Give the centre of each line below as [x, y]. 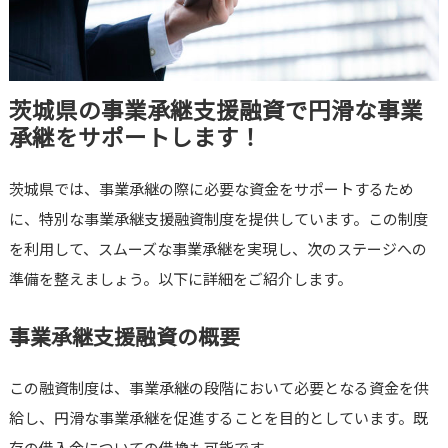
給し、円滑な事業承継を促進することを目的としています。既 [218, 418]
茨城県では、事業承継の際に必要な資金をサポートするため [211, 189]
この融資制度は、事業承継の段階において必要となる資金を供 [218, 388]
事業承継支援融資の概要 [124, 336]
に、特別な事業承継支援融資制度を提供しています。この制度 [218, 219]
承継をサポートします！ [135, 136]
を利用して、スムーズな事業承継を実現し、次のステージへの [217, 249]
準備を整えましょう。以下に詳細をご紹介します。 [180, 279]
